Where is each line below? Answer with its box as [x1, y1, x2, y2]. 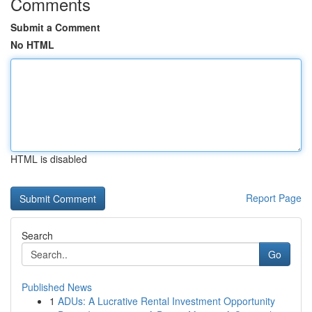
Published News [22, 280, 92, 294]
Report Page [246, 191, 302, 205]
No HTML [10, 38, 54, 52]
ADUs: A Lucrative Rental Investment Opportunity [58, 294, 275, 308]
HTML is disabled [10, 152, 87, 166]
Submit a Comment [10, 20, 100, 34]
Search [22, 228, 53, 242]
